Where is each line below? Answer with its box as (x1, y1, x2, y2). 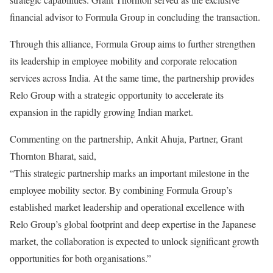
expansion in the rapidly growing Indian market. (10, 105, 193, 119)
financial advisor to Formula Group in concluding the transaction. (10, 10, 260, 24)
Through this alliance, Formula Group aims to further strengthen (10, 37, 255, 51)
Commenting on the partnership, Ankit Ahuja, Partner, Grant (10, 132, 243, 146)
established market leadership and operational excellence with (10, 200, 244, 214)
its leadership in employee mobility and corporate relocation (10, 54, 237, 68)
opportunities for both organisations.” (10, 252, 151, 265)
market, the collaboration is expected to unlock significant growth (10, 235, 259, 248)
